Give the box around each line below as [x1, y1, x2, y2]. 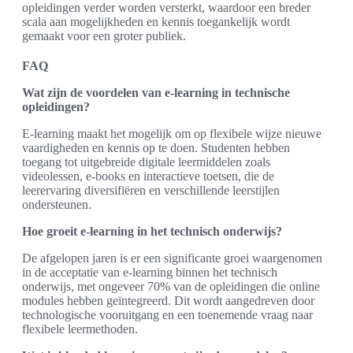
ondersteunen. [22, 198, 91, 211]
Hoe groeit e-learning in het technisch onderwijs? [22, 225, 282, 238]
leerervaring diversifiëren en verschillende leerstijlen [22, 184, 280, 197]
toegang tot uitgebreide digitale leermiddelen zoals [22, 155, 270, 169]
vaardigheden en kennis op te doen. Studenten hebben [22, 141, 290, 154]
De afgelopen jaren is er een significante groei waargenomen [22, 251, 322, 265]
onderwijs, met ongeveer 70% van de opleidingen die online [22, 280, 320, 293]
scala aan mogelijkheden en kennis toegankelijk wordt [22, 15, 290, 28]
